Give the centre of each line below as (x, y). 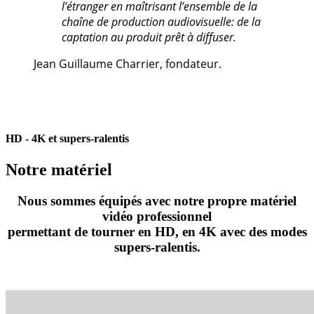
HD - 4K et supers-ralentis (67, 139)
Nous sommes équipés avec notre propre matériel (157, 200)
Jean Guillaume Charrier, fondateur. (128, 64)
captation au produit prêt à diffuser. (149, 37)
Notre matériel (59, 169)
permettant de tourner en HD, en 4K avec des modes (157, 231)
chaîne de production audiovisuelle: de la (161, 22)
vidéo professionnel (157, 216)
